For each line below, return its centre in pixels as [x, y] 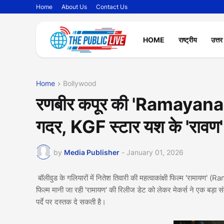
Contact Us [112, 7]
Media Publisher [92, 152]
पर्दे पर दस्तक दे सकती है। [71, 202]
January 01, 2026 [155, 152]
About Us [74, 7]
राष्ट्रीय [188, 39]
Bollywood [80, 83]
